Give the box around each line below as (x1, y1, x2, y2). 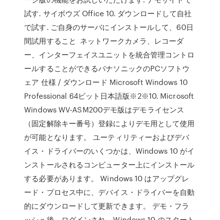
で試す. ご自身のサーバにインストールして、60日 (24, 22, 193, 32)
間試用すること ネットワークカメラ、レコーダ (24, 35, 184, 46)
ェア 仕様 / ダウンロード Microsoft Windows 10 (24, 77, 188, 87)
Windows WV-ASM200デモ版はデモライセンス (24, 104, 185, 115)
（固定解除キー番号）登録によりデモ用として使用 (24, 118, 195, 129)
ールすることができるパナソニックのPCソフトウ (24, 63, 190, 74)
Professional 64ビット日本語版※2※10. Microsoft (24, 90, 194, 101)
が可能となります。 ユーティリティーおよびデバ (24, 132, 190, 142)
